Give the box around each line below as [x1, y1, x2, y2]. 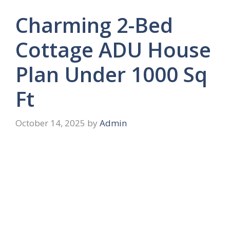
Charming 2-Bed [15, 10, 173, 39]
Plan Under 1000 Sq [15, 60, 207, 88]
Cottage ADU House [15, 35, 211, 64]
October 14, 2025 [15, 117, 85, 129]
